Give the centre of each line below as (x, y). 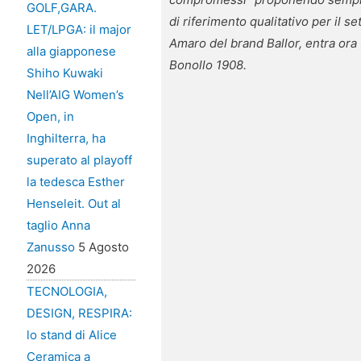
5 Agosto (103, 247)
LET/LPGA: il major (79, 30)
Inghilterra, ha (66, 139)
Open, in (50, 117)
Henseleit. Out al (73, 204)
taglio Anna (58, 226)
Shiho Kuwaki (64, 73)
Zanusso (50, 247)
